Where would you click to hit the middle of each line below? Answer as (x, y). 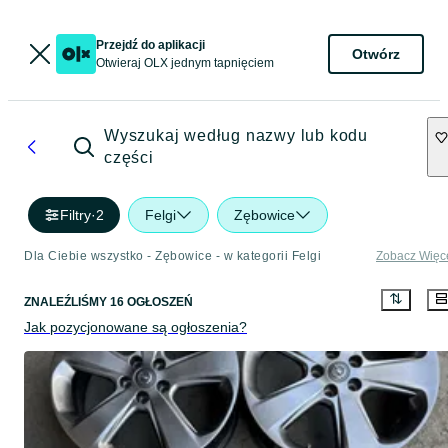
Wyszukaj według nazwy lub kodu (236, 135)
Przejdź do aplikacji (150, 45)
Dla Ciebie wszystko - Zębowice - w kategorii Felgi (172, 256)
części (129, 157)
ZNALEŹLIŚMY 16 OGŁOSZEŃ (108, 302)
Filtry (75, 215)
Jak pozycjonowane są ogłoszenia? (135, 327)
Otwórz (376, 53)
